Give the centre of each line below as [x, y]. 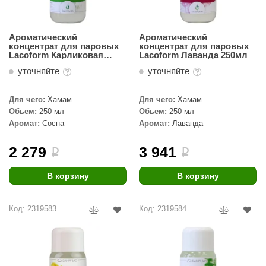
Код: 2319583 [33, 209]
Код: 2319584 [163, 209]
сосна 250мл [36, 64]
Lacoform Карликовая [56, 55]
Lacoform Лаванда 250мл [193, 55]
